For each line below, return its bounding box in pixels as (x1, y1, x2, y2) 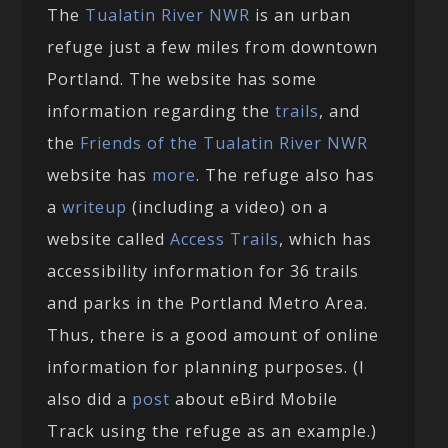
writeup (62, 195, 128, 218)
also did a (47, 387, 133, 410)
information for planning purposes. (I (47, 355, 366, 378)
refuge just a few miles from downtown (47, 35, 379, 58)
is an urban (250, 3, 352, 26)
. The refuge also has (196, 163, 376, 186)
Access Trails (170, 227, 280, 250)
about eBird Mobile (170, 387, 339, 410)
